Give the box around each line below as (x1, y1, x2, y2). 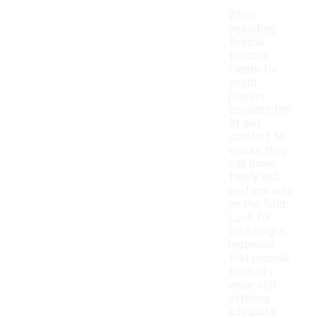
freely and (229, 170, 279, 185)
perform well (229, 184, 292, 198)
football (229, 49, 269, 63)
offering (229, 292, 269, 306)
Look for (229, 211, 271, 225)
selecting (229, 22, 275, 36)
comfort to (229, 130, 285, 144)
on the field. (229, 197, 287, 212)
